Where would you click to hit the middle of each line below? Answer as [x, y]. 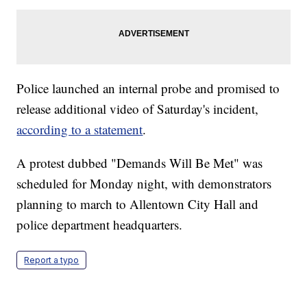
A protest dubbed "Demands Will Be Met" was [140, 163]
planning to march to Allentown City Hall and [138, 204]
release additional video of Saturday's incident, [138, 109]
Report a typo [52, 260]
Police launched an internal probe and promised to [148, 88]
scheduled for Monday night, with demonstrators [144, 184]
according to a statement [80, 130]
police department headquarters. [100, 225]
